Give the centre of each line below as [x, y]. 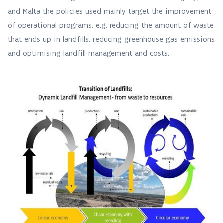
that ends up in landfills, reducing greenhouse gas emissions [111, 39]
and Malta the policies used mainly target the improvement [110, 11]
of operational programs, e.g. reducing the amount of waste [111, 25]
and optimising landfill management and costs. [90, 53]
